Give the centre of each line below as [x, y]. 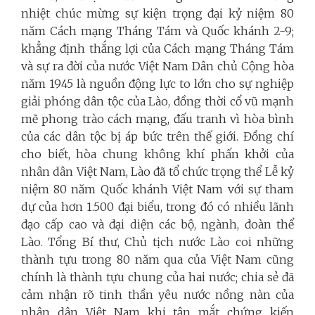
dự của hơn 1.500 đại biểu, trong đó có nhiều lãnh [157, 206]
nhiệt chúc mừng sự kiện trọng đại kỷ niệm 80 [157, 13]
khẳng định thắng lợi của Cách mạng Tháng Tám [157, 48]
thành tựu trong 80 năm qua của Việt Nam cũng [157, 259]
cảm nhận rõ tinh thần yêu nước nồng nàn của [157, 294]
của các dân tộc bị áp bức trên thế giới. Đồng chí [157, 136]
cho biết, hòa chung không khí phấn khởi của [157, 154]
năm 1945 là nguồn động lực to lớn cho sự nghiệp [157, 83]
